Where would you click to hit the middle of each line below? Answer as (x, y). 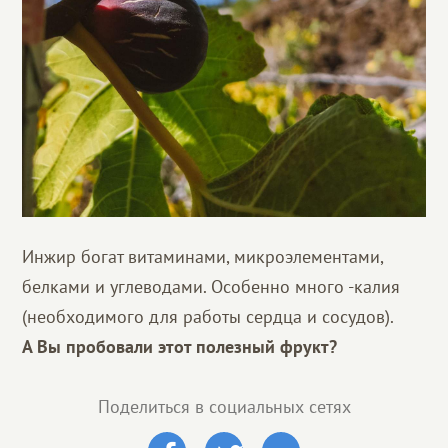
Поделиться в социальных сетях (224, 406)
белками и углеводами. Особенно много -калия (211, 286)
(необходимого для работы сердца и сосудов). (208, 316)
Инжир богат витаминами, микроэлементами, (203, 256)
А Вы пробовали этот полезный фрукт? (180, 346)
